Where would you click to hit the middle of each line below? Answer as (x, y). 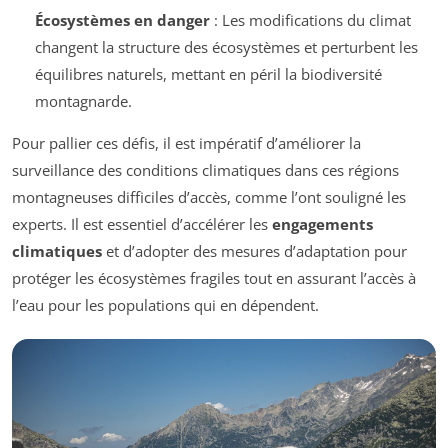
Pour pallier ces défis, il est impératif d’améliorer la (186, 142)
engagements (322, 223)
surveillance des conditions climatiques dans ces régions (205, 169)
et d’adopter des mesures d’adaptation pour (254, 250)
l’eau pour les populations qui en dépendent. (165, 304)
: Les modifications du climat (310, 19)
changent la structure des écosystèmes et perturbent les (226, 46)
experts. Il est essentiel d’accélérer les (142, 223)
